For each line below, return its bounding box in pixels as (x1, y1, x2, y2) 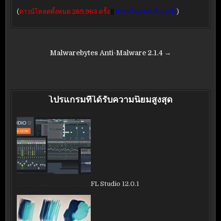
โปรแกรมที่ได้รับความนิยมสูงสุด (48, 94, 173, 106)
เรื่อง (10, 59, 38, 77)
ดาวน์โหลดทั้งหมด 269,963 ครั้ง (19, 8, 110, 15)
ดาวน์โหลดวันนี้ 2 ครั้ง (115, 8, 177, 15)
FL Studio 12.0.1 (91, 180, 140, 187)
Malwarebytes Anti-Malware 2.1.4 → (50, 49, 171, 57)
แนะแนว (10, 45, 63, 63)
